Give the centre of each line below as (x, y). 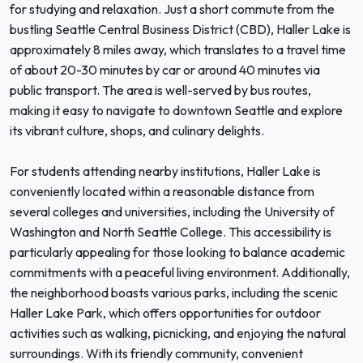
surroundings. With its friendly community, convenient (156, 353)
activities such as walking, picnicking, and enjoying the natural (178, 333)
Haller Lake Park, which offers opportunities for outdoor (165, 313)
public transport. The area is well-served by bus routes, (160, 90)
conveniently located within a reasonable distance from (162, 191)
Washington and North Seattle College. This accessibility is (171, 232)
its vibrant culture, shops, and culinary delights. (137, 130)
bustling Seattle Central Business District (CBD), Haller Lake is (180, 29)
